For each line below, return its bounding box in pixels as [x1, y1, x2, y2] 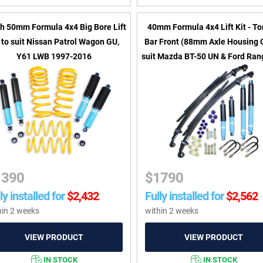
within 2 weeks [145, 206, 199, 216]
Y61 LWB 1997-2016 [16, 52, 92, 62]
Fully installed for [145, 189, 224, 204]
